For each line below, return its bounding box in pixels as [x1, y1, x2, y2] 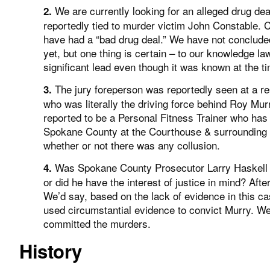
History [19, 237, 82, 265]
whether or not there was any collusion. [43, 137, 220, 153]
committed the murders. [43, 216, 151, 231]
